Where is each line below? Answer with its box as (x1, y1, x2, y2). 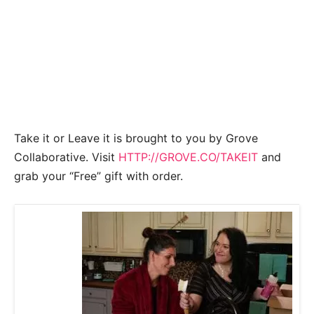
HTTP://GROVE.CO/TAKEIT (118, 150, 258, 164)
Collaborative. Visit (14, 150, 118, 164)
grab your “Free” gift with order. (14, 169, 183, 183)
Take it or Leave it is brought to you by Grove (14, 131, 258, 145)
